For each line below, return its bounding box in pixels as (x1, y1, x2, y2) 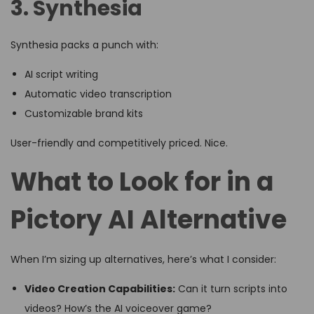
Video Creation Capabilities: (25, 282, 175, 296)
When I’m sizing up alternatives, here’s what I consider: (11, 252, 276, 267)
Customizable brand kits (25, 107, 143, 121)
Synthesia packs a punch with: (11, 38, 158, 53)
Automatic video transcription (25, 87, 172, 102)
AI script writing (25, 67, 98, 82)
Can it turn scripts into (175, 282, 287, 296)
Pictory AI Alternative (11, 202, 287, 238)
